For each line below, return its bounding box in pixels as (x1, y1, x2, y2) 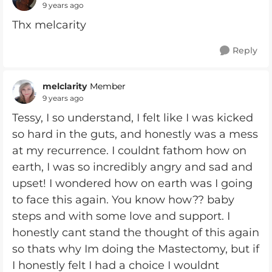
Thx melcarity (12, 18, 89, 32)
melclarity (42, 80, 87, 92)
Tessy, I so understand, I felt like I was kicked (12, 111, 253, 124)
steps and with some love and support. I (12, 209, 230, 223)
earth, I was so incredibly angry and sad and (12, 160, 253, 174)
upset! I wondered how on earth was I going (12, 177, 253, 190)
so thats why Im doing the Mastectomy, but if (12, 242, 259, 256)
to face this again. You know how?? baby (12, 193, 234, 206)
